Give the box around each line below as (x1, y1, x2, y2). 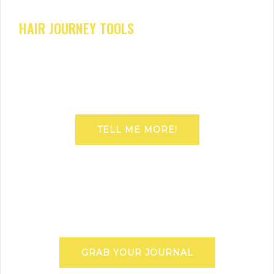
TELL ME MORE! (97, 124, 177, 135)
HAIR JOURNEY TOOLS (19, 18, 134, 38)
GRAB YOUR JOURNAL (81, 246, 193, 258)
